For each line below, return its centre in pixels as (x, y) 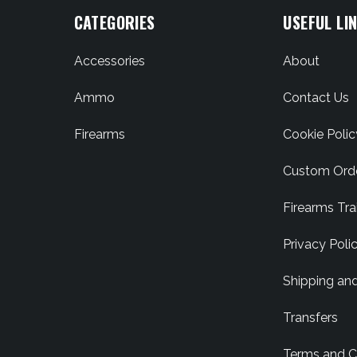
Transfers (311, 318)
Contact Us (316, 98)
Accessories (109, 61)
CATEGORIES (114, 22)
